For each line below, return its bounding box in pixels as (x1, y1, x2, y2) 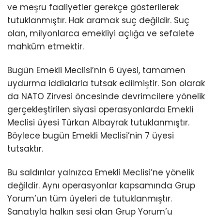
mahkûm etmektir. (7, 40, 84, 52)
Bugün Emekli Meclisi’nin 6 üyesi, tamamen (7, 64, 186, 76)
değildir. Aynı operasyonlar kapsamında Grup (7, 179, 195, 191)
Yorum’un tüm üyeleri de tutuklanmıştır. (7, 192, 172, 204)
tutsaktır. (7, 142, 43, 155)
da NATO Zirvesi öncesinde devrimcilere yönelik (7, 90, 205, 102)
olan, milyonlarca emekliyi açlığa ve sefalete (7, 27, 194, 39)
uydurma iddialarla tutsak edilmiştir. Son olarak (7, 77, 205, 89)
